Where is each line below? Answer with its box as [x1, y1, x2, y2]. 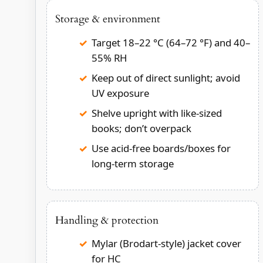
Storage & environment [55, 11, 160, 26]
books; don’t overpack [91, 121, 191, 135]
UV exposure [91, 86, 149, 100]
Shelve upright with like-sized [91, 106, 222, 120]
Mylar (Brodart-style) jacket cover [91, 237, 241, 251]
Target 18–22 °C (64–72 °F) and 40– [91, 35, 250, 49]
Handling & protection [55, 213, 159, 228]
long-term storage [91, 156, 174, 170]
